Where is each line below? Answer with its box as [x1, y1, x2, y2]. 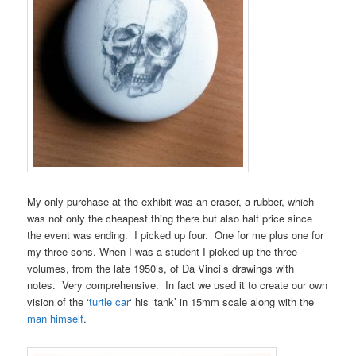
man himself [27, 310, 84, 326]
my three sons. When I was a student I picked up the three [27, 243, 298, 259]
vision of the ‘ [27, 293, 90, 309]
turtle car [89, 293, 130, 309]
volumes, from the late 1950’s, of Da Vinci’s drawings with [27, 260, 295, 276]
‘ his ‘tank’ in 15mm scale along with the [130, 293, 315, 309]
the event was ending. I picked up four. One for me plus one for [27, 226, 324, 242]
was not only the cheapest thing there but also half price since [27, 210, 313, 226]
